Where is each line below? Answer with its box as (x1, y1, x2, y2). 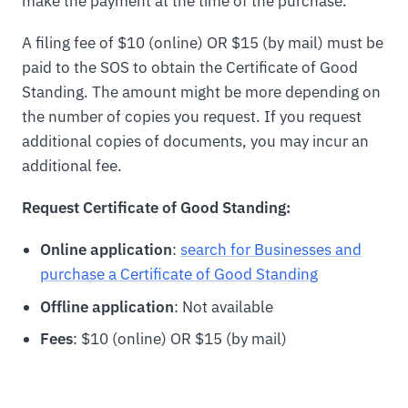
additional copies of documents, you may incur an (22, 131, 369, 152)
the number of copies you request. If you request (22, 107, 362, 127)
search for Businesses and (179, 240, 362, 260)
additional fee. (22, 156, 122, 177)
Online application (39, 240, 172, 260)
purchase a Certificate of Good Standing (39, 264, 318, 285)
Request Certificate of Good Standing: (22, 198, 291, 219)
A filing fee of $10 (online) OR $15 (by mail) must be (22, 33, 383, 54)
